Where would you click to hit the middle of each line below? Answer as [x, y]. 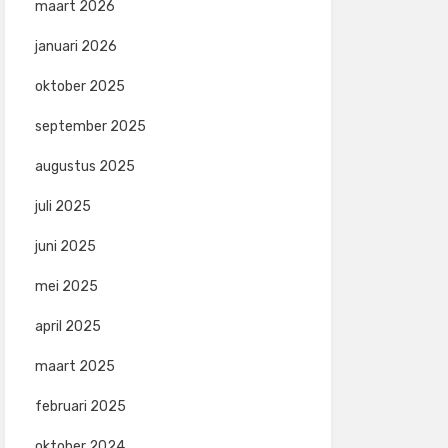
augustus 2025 [84, 166]
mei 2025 [66, 286]
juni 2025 [65, 246]
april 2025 [67, 326]
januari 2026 [75, 46]
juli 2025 [62, 206]
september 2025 [90, 126]
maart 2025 [74, 366]
